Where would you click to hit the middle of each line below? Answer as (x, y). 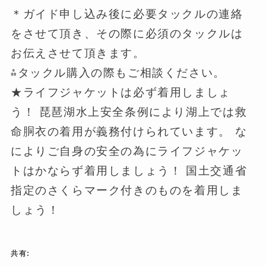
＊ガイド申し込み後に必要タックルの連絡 (127, 14)
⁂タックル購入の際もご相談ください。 (118, 73)
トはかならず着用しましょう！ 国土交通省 (129, 171)
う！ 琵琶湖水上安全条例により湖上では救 (129, 112)
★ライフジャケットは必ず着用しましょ (121, 93)
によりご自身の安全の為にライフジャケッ (127, 151)
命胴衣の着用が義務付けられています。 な (129, 132)
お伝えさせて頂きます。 (78, 53)
